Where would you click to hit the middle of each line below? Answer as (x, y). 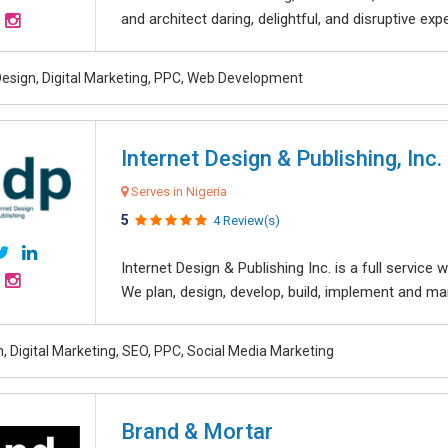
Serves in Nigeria (177, 191)
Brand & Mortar (197, 431)
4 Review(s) (246, 220)
